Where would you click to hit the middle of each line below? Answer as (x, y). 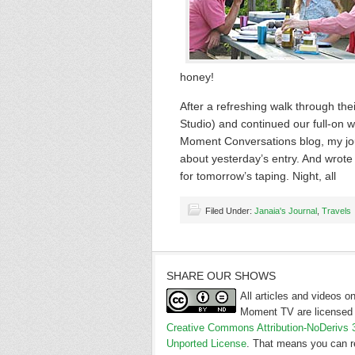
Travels (336, 211)
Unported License (206, 344)
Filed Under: (230, 211)
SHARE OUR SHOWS (221, 276)
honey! (197, 77)
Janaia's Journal (286, 211)
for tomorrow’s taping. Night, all (258, 176)
